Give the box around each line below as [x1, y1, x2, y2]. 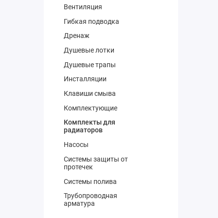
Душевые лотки [64, 46, 115, 54]
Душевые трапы [64, 60, 116, 69]
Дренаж [64, 32, 90, 40]
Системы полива [64, 177, 117, 185]
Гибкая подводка [64, 17, 120, 25]
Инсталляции [64, 75, 107, 83]
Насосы [64, 141, 89, 149]
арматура [64, 200, 95, 208]
